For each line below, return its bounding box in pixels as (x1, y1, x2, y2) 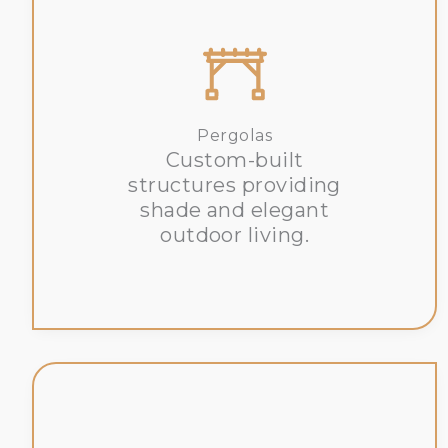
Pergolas (197, 126, 273, 146)
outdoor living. (160, 223, 310, 248)
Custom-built (165, 148, 304, 173)
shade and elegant (140, 198, 330, 223)
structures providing (128, 173, 341, 198)
